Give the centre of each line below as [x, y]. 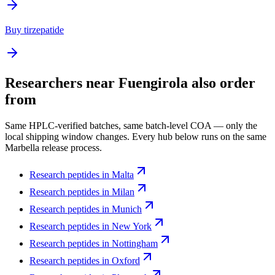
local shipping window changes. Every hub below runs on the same [136, 137]
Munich [127, 209]
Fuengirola [153, 83]
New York [132, 227]
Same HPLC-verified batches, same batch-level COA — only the [131, 126]
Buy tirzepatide [34, 30]
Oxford [126, 261]
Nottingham [135, 244]
